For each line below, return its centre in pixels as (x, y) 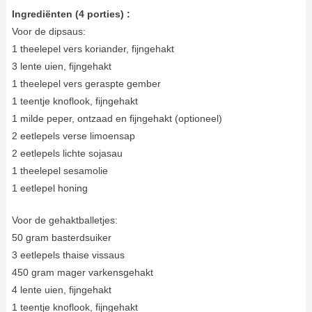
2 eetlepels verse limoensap (73, 135)
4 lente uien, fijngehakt (61, 289)
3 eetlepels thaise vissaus (68, 255)
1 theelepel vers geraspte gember (86, 83)
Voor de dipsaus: (48, 31)
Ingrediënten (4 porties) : (71, 14)
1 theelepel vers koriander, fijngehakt (93, 48)
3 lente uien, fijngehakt (61, 66)
